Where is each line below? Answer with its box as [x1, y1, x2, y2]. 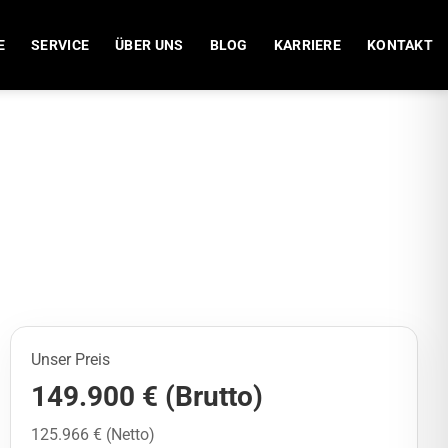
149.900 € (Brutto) [31, 380, 263, 413]
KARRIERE [273, 36, 341, 54]
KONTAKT [366, 36, 433, 54]
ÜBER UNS [115, 36, 184, 54]
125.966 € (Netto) [31, 425, 155, 444]
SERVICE [31, 36, 90, 54]
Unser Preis [31, 350, 110, 369]
